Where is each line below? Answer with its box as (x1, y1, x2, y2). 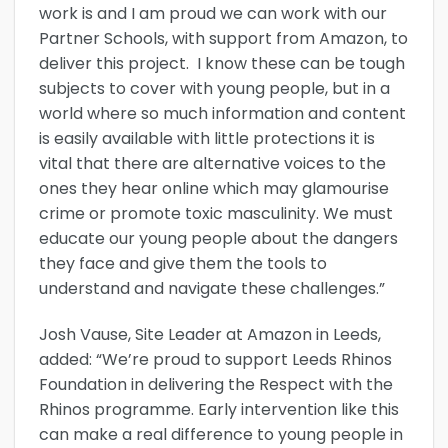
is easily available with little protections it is (39, 126, 375, 150)
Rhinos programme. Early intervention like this (39, 397, 399, 421)
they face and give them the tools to (39, 251, 327, 275)
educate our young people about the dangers (39, 226, 398, 250)
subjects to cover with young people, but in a (39, 76, 390, 100)
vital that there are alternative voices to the (39, 151, 386, 175)
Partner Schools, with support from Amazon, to (39, 26, 408, 50)
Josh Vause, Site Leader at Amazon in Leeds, (39, 322, 381, 346)
